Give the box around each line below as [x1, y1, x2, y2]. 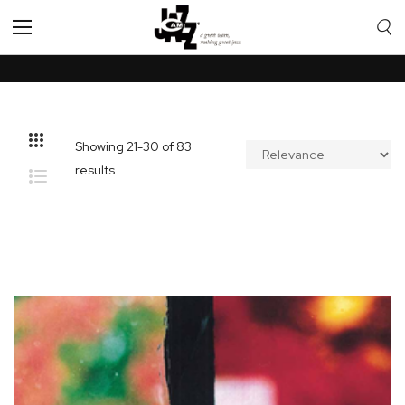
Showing [75, 138, 127, 155]
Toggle [13, 27, 53, 44]
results [75, 162, 116, 178]
